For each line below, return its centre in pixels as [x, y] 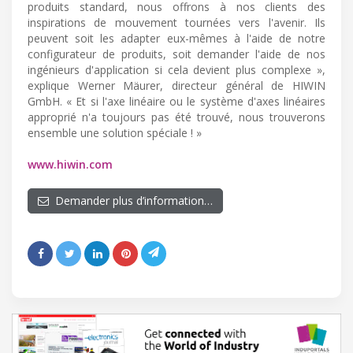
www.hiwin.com [70, 165]
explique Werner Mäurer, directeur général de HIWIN [176, 86]
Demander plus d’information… [131, 201]
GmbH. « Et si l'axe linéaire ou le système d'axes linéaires [176, 102]
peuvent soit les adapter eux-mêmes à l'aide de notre [176, 39]
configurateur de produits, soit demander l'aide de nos [176, 54]
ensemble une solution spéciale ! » [115, 133]
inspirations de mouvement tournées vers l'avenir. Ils [176, 23]
